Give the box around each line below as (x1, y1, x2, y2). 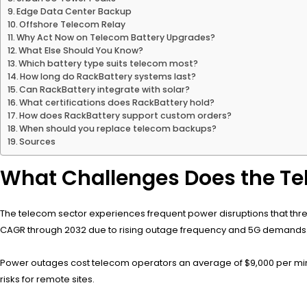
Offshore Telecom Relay (19, 18, 126, 30)
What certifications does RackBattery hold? (19, 96, 215, 108)
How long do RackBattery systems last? (20, 70, 197, 82)
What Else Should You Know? (19, 44, 144, 56)
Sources (19, 135, 56, 147)
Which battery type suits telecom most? (19, 57, 199, 69)
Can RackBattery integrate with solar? (19, 83, 191, 95)
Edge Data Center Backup (16, 5, 132, 17)
